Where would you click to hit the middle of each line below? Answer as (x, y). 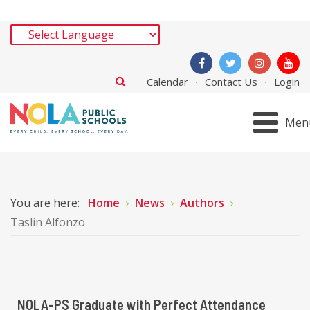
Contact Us (231, 82)
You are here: (48, 203)
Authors (202, 203)
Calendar (167, 82)
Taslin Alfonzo (48, 222)
